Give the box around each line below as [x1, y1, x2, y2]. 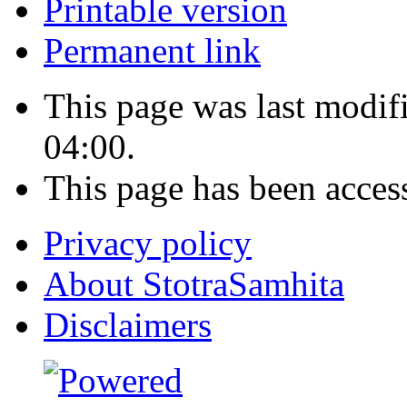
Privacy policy [44, 223, 252, 263]
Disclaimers [44, 305, 212, 345]
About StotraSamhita [44, 264, 344, 304]
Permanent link [44, 31, 261, 71]
